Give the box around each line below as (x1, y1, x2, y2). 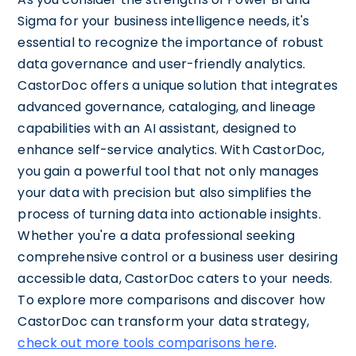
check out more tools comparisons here (17, 334, 274, 352)
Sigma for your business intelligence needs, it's (17, 12, 310, 30)
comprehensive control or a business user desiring (17, 248, 338, 266)
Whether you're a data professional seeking (17, 226, 295, 245)
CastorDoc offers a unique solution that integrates (17, 76, 338, 95)
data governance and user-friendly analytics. (17, 55, 305, 73)
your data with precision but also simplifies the (17, 184, 312, 202)
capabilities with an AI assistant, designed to (17, 119, 297, 137)
